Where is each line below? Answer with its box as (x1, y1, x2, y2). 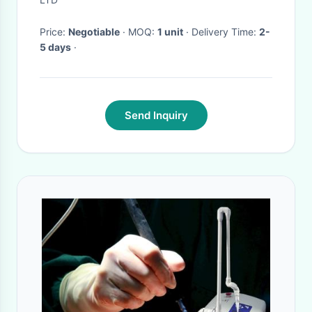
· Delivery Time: (192, 26, 259, 38)
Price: (40, 26, 68, 38)
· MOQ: (128, 26, 157, 38)
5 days (40, 41, 71, 53)
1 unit (157, 26, 183, 38)
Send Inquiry (124, 109, 188, 122)
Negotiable (68, 26, 120, 38)
